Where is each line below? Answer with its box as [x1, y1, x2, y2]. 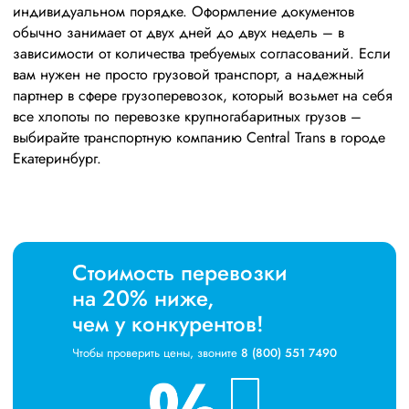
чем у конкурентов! [72, 308, 264, 340]
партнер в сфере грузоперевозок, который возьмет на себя [13, 85, 393, 106]
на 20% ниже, [72, 282, 215, 314]
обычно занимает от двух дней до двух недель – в [13, 22, 344, 43]
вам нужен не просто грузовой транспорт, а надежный [13, 64, 364, 85]
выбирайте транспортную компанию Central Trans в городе [13, 127, 385, 148]
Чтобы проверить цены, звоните [72, 344, 241, 362]
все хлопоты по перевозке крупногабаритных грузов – [13, 106, 362, 127]
